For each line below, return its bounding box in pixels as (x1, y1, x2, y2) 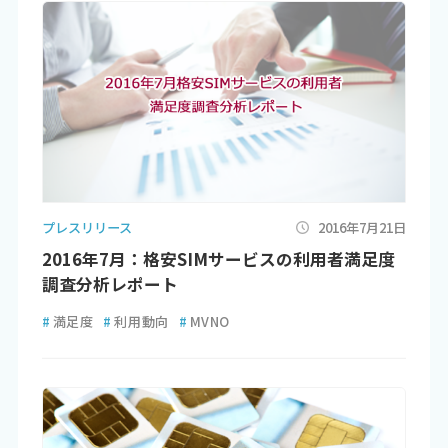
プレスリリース (41, 217, 132, 237)
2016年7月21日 (318, 217, 407, 237)
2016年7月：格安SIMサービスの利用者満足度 (41, 247, 395, 272)
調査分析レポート (41, 272, 178, 297)
